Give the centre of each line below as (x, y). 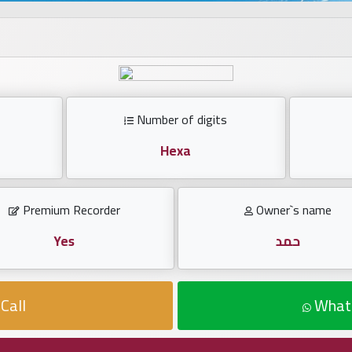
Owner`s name (292, 210)
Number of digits (181, 120)
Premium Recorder (70, 210)
